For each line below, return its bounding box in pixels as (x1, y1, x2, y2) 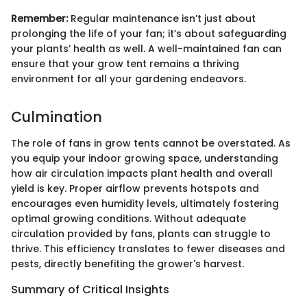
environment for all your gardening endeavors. (11, 72, 246, 86)
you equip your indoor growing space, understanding (11, 151, 278, 165)
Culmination (11, 107, 102, 127)
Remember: (11, 12, 68, 26)
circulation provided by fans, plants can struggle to (11, 226, 271, 241)
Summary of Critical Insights (11, 281, 169, 297)
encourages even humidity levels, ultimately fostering (11, 196, 279, 210)
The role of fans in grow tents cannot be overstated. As (11, 136, 291, 150)
